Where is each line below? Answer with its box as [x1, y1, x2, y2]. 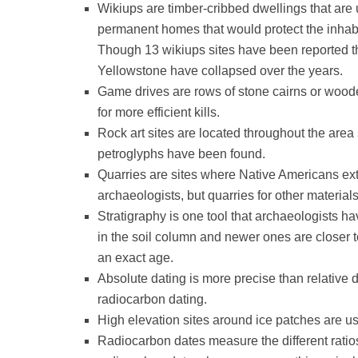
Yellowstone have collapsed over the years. [97, 64, 343, 78]
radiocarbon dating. [97, 292, 207, 306]
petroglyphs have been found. [97, 147, 265, 161]
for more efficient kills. [97, 105, 220, 119]
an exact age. [97, 251, 173, 265]
